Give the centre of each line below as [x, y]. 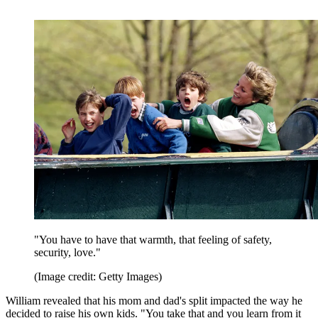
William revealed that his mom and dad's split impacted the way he [154, 301]
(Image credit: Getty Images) [98, 277]
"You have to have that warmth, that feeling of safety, [153, 240]
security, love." [67, 253]
